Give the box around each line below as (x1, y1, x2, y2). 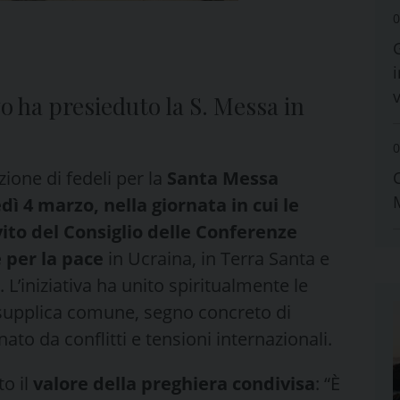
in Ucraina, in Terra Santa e (108, 246, 329, 271)
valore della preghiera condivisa (33, 371, 315, 396)
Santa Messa (167, 165, 279, 190)
